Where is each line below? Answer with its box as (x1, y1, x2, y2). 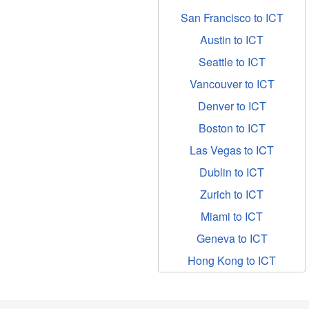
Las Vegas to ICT (190, 142, 274, 158)
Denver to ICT (197, 98, 266, 114)
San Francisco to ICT (180, 10, 283, 26)
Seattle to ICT (198, 54, 266, 70)
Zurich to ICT (200, 186, 263, 202)
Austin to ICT (200, 32, 263, 48)
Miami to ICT (201, 208, 263, 224)
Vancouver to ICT (189, 76, 275, 92)
